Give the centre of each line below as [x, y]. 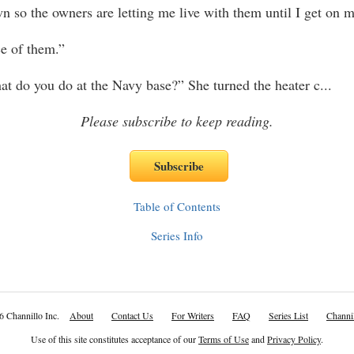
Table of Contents [177, 206]
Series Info [177, 235]
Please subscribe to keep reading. [177, 121]
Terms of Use [224, 339]
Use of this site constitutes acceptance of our [115, 339]
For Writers [193, 315]
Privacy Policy [294, 339]
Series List [288, 315]
